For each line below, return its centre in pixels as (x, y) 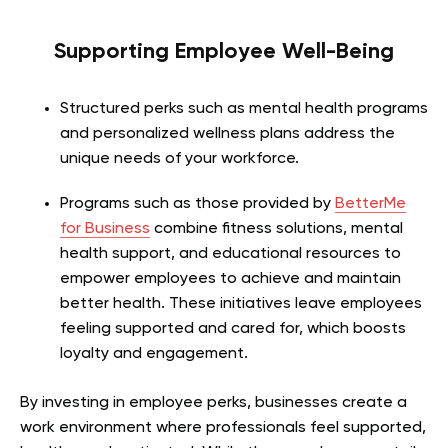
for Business (105, 228)
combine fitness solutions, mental (276, 228)
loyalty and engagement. (154, 353)
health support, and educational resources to (230, 253)
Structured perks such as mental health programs (244, 108)
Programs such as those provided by (197, 203)
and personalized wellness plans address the (227, 133)
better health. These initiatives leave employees (241, 303)
